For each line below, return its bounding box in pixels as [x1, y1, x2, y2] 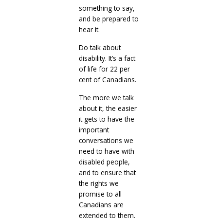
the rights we [78, 178, 119, 188]
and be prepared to [78, 14, 139, 23]
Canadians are [78, 200, 124, 209]
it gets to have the [78, 114, 134, 124]
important [78, 125, 109, 134]
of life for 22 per [78, 64, 130, 73]
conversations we [78, 135, 133, 145]
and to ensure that [78, 167, 136, 177]
